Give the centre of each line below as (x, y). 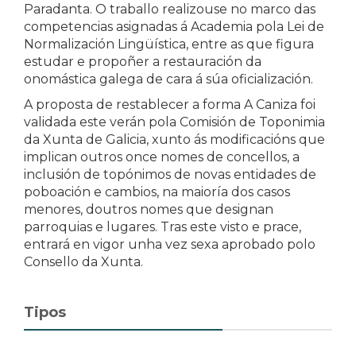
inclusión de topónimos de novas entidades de (170, 174)
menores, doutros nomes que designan (149, 209)
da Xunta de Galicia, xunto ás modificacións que (174, 139)
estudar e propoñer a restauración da (143, 62)
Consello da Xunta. (83, 262)
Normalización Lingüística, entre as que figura (169, 44)
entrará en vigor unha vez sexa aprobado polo (170, 244)
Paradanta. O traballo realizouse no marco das (170, 9)
